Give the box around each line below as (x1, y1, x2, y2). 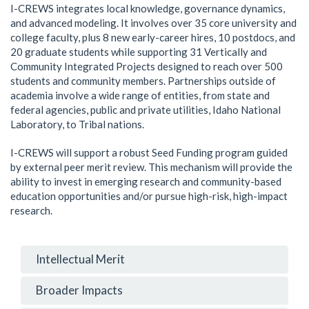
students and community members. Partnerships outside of (10, 74, 276, 87)
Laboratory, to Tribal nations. (10, 117, 144, 130)
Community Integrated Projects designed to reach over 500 (10, 59, 283, 72)
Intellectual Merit (32, 251, 125, 266)
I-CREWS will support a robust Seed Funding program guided (10, 146, 288, 159)
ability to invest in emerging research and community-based (10, 175, 281, 188)
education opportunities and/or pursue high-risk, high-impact (10, 189, 288, 202)
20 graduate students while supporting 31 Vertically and (10, 45, 267, 58)
